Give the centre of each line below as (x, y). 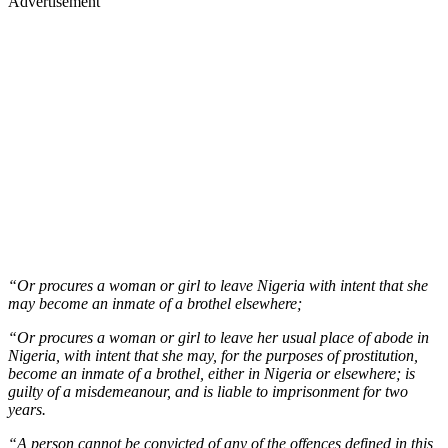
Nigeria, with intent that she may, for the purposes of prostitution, (213, 356)
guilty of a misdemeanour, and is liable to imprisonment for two (208, 392)
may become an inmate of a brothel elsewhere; (155, 304)
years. (27, 410)
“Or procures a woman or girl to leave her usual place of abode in (218, 338)
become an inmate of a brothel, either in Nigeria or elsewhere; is (211, 374)
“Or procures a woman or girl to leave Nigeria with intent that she (218, 286)
